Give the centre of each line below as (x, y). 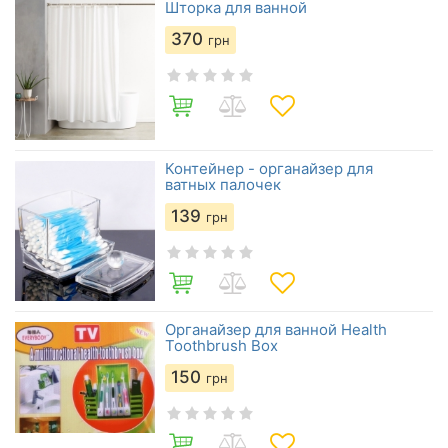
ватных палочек (223, 184)
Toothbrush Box (221, 345)
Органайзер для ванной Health (276, 329)
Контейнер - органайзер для (269, 168)
